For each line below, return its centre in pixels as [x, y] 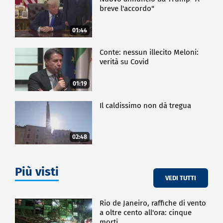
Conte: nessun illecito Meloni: [149, 52]
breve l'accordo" [127, 8]
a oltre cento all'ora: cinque [146, 213]
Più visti [37, 172]
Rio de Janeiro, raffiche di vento [153, 203]
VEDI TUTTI [181, 178]
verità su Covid [124, 61]
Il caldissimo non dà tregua [146, 106]
